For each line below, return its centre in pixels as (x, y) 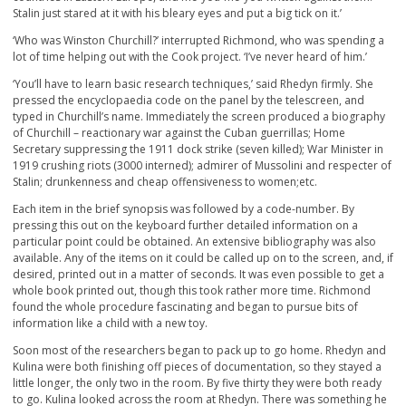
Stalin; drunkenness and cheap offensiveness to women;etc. (165, 182)
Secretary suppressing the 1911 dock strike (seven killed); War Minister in (198, 150)
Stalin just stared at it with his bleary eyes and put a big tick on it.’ (177, 14)
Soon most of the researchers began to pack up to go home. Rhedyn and (199, 351)
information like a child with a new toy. (110, 324)
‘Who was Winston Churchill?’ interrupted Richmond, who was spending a (198, 41)
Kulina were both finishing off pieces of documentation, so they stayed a (197, 367)
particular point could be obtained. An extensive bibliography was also (194, 242)
